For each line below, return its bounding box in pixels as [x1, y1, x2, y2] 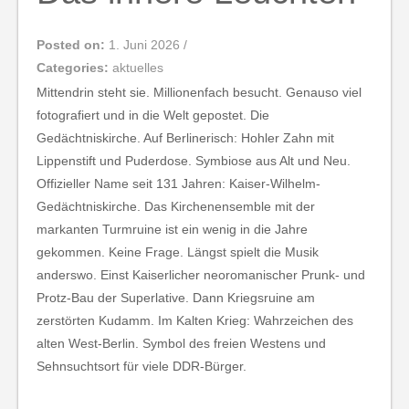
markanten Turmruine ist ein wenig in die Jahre [37, 221, 308, 236]
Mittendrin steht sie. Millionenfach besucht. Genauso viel [37, 84, 362, 100]
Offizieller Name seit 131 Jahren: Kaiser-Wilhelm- [37, 175, 320, 191]
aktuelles [112, 59, 163, 75]
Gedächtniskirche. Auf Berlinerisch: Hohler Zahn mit [37, 130, 334, 145]
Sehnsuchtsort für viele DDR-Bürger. [37, 358, 246, 373]
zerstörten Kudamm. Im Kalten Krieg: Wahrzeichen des [37, 312, 353, 328]
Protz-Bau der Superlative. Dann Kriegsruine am [37, 289, 315, 305]
